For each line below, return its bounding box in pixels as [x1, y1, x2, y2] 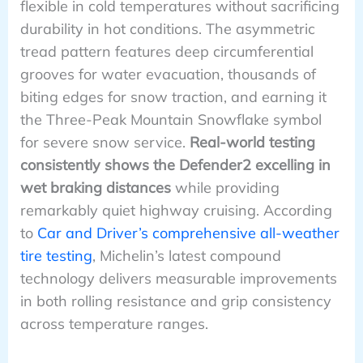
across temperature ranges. [19, 314, 208, 334]
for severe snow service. [19, 133, 190, 152]
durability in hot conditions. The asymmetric [19, 19, 315, 39]
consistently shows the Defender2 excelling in [19, 156, 331, 175]
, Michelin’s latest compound [92, 246, 281, 266]
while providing [170, 178, 280, 198]
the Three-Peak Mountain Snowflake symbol [19, 110, 322, 130]
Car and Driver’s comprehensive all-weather [36, 224, 340, 243]
